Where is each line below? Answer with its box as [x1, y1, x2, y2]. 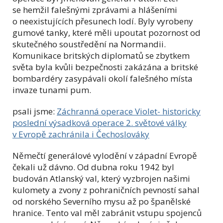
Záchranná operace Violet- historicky [57, 105, 201, 117]
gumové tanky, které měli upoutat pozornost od [12, 26, 201, 38]
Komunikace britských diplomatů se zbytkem [12, 49, 190, 61]
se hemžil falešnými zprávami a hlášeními [12, 3, 177, 15]
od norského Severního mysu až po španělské [12, 195, 191, 207]
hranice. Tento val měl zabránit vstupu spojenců [12, 207, 202, 219]
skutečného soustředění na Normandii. [12, 38, 166, 50]
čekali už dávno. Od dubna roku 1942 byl [12, 161, 174, 173]
